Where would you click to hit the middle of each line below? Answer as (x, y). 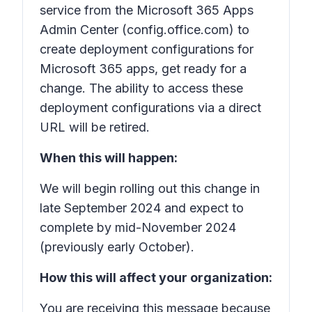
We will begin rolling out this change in (150, 188)
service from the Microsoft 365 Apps (147, 10)
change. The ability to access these (141, 88)
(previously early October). (117, 247)
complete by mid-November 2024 (138, 227)
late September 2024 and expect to (142, 208)
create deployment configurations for (147, 49)
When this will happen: (109, 158)
